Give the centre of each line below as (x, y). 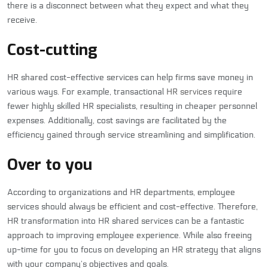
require (227, 92)
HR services (189, 92)
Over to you (50, 165)
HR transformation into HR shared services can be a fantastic (126, 221)
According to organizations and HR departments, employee (121, 193)
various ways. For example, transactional (87, 92)
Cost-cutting (52, 50)
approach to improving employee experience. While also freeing (130, 236)
